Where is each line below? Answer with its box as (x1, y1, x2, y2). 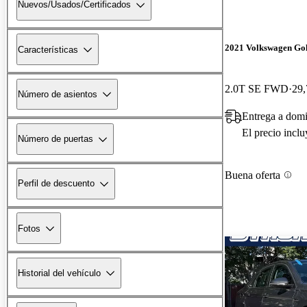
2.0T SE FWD (225, 82, 288, 95)
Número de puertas (18, 134, 93, 145)
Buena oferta (225, 169, 280, 181)
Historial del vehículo (18, 267, 101, 278)
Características (18, 44, 78, 55)
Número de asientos (18, 88, 97, 99)
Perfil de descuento (18, 178, 95, 189)
